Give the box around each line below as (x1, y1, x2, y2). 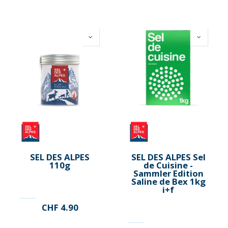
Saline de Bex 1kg (131, 175, 206, 187)
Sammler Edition (133, 167, 204, 179)
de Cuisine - (144, 159, 193, 171)
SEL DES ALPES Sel (131, 151, 206, 163)
